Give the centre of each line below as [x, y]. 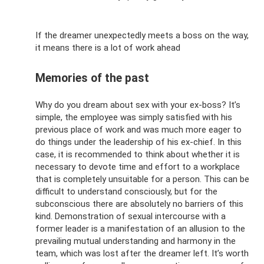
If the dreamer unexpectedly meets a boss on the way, [142, 36]
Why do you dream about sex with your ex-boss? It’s [138, 105]
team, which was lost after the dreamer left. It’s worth [142, 253]
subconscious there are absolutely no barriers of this [139, 204]
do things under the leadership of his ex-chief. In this [138, 142]
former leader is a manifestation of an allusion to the [140, 228]
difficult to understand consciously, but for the [126, 191]
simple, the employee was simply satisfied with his [134, 117]
